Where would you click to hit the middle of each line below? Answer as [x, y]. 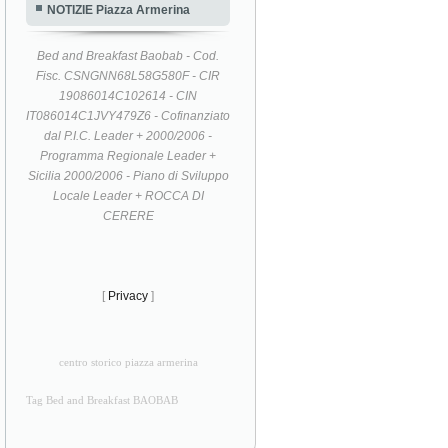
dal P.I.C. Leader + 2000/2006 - [128, 135]
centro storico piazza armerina [128, 362]
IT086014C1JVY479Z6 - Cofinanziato [128, 115]
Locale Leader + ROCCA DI [128, 195]
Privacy [128, 295]
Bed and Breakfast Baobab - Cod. [128, 55]
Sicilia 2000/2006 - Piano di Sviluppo [128, 175]
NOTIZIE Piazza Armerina [118, 9]
